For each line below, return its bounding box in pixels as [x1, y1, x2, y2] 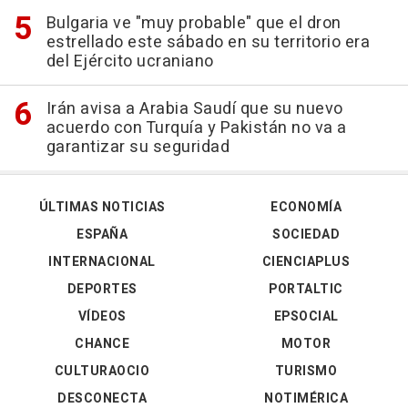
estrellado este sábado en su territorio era [46, 29, 370, 55]
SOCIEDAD [272, 224, 340, 244]
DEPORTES [66, 279, 138, 299]
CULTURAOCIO [54, 361, 150, 381]
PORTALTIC [269, 279, 343, 299]
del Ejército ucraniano [46, 48, 214, 74]
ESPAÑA [76, 224, 127, 244]
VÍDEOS [77, 306, 127, 326]
